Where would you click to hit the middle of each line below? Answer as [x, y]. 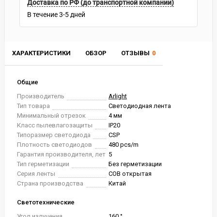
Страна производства [50, 183]
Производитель [41, 96]
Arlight [118, 96]
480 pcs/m [124, 145]
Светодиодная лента [140, 106]
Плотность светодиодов [54, 145]
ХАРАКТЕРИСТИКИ [41, 53]
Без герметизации [135, 164]
